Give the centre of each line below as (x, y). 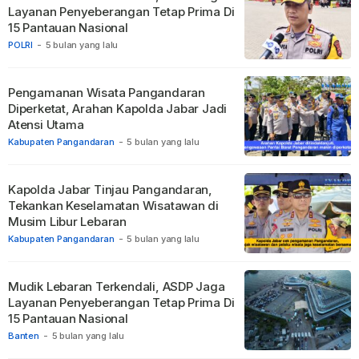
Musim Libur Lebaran (67, 221)
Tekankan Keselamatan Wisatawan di (114, 205)
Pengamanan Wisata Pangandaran (107, 92)
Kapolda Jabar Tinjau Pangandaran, (111, 189)
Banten (24, 335)
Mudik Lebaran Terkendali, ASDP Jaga (117, 286)
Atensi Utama (46, 124)
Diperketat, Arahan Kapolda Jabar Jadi (118, 108)
